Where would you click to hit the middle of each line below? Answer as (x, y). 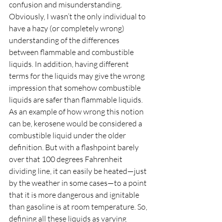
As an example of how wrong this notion (77, 111)
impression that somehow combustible (76, 88)
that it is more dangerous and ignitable (75, 195)
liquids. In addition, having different (70, 64)
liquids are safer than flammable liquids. (77, 100)
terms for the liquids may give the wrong (78, 76)
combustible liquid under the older (68, 135)
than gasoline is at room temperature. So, (79, 207)
